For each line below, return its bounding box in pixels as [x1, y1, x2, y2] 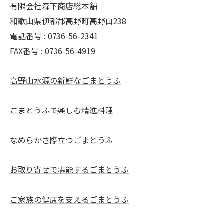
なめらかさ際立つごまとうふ [10, 134, 113, 146]
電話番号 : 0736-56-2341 [10, 30, 98, 42]
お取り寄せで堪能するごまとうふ [10, 164, 129, 175]
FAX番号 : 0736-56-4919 [10, 45, 95, 56]
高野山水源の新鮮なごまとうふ [10, 74, 121, 86]
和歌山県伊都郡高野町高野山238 [10, 15, 126, 27]
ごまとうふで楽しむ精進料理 [10, 104, 113, 116]
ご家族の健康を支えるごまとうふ [10, 193, 129, 205]
